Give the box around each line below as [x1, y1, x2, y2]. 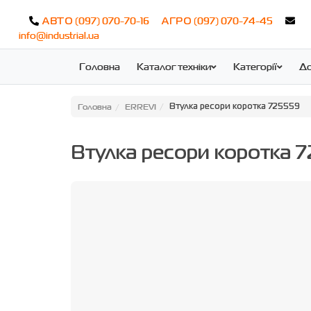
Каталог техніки [137, 59, 211, 74]
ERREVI [125, 101, 156, 112]
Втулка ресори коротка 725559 [169, 103, 300, 110]
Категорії [233, 59, 277, 74]
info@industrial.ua [19, 28, 99, 43]
